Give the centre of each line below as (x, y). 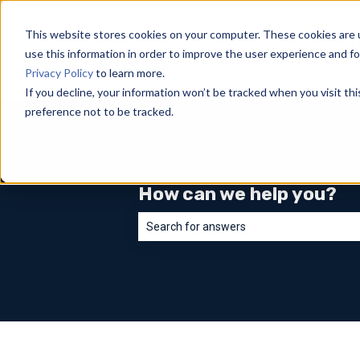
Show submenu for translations (164, 15)
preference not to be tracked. (99, 111)
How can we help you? (237, 193)
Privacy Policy (59, 72)
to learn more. (129, 72)
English (56, 15)
